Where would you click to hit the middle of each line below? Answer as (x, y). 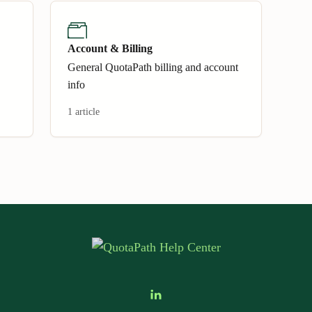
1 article (84, 112)
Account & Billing (110, 48)
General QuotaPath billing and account (153, 67)
